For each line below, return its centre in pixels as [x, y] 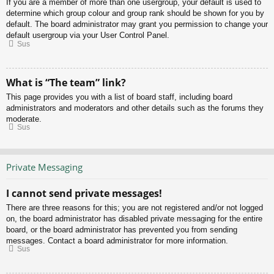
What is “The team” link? [66, 82]
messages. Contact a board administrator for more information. [117, 240]
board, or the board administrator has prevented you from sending [122, 229]
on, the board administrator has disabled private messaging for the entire [134, 218]
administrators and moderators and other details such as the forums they [135, 108]
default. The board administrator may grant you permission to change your [137, 24]
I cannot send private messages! [84, 193]
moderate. [24, 119]
